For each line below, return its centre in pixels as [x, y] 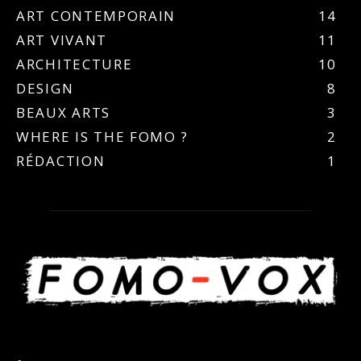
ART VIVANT [62, 40]
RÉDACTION [61, 161]
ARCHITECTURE [75, 64]
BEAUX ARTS [63, 113]
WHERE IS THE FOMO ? [102, 137]
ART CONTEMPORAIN [96, 16]
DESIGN [45, 89]
